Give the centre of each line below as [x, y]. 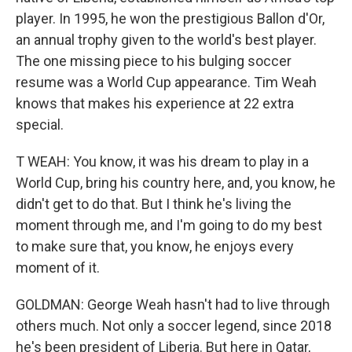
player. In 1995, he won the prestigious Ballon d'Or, [170, 18]
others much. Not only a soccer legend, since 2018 [174, 326]
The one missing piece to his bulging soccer [154, 61]
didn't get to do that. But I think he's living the [154, 204]
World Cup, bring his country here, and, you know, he [176, 183]
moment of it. [58, 268]
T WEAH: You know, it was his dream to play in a [162, 161]
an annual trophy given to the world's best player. [166, 40]
